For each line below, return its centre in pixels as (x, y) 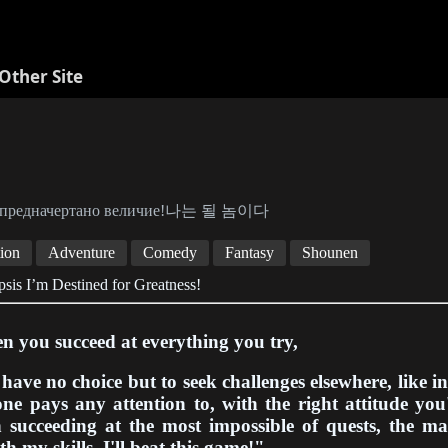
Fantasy (250, 252)
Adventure (82, 252)
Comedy (170, 252)
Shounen (330, 252)
